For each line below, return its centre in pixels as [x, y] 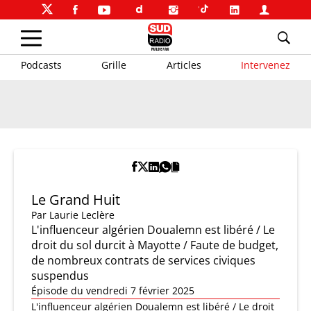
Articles [184, 65]
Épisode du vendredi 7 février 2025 [113, 291]
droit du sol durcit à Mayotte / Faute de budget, [155, 245]
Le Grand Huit [76, 200]
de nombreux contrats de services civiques [143, 260]
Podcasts [41, 65]
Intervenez [265, 65]
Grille [114, 65]
